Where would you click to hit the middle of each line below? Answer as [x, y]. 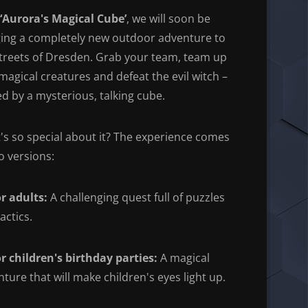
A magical [184, 257]
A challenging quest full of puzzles [136, 197]
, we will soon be [168, 18]
